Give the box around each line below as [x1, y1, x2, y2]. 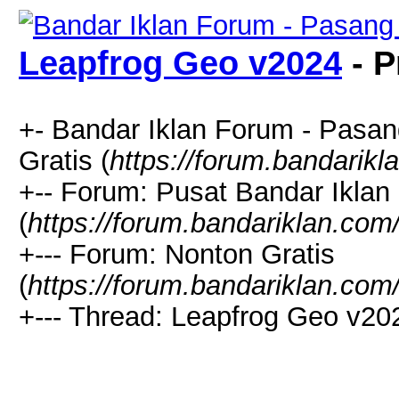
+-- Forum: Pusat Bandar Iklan [19, 176, 390, 207]
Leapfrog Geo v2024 [19, 45, 342, 82]
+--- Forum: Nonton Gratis [19, 239, 335, 269]
